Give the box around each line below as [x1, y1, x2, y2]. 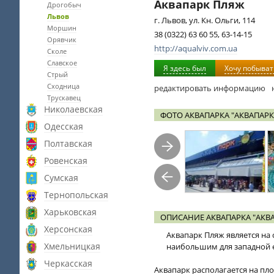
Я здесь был [163, 63, 206, 73]
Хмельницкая [44, 240, 100, 252]
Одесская [44, 120, 83, 132]
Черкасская [44, 257, 92, 269]
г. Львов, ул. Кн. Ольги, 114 [154, 15, 255, 26]
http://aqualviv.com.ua [154, 43, 237, 54]
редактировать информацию [154, 83, 265, 94]
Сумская [44, 172, 78, 183]
